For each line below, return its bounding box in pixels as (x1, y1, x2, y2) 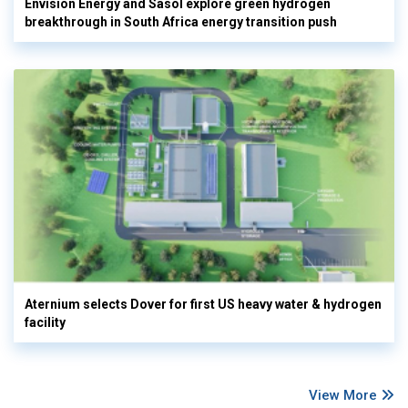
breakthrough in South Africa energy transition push (25, 15, 337, 30)
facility (25, 314, 66, 330)
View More (309, 386, 381, 403)
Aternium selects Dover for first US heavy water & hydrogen (25, 296, 382, 311)
